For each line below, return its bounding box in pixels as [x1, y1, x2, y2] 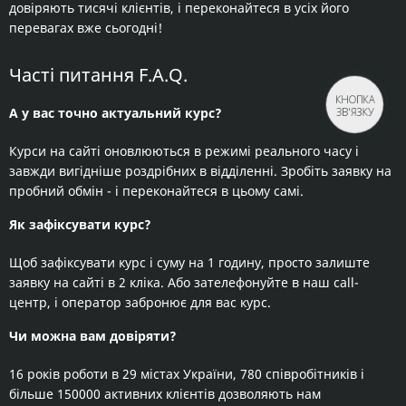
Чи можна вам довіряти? [9, 327, 177, 345]
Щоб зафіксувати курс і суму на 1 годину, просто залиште [9, 254, 370, 272]
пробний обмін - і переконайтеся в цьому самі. [9, 182, 304, 200]
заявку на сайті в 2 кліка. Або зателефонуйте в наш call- [9, 274, 359, 292]
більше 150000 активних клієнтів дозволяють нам [9, 385, 321, 403]
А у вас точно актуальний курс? [9, 104, 222, 122]
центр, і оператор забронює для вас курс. [9, 294, 271, 312]
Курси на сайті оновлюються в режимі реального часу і [9, 142, 359, 160]
